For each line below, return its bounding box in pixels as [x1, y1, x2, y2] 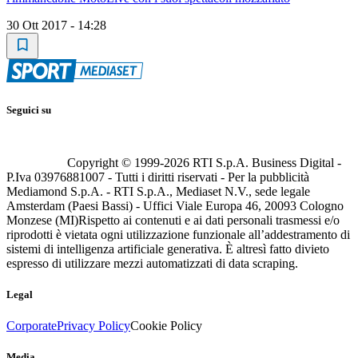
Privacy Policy [57, 319, 130, 333]
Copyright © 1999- [67, 155, 164, 169]
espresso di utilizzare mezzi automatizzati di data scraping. [6, 256, 298, 270]
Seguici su [6, 103, 51, 116]
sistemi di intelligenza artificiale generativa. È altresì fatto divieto [6, 241, 329, 256]
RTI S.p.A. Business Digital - [189, 155, 341, 169]
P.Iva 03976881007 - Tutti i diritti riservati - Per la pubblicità [6, 169, 309, 184]
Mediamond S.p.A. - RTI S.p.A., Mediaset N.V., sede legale [6, 184, 310, 198]
